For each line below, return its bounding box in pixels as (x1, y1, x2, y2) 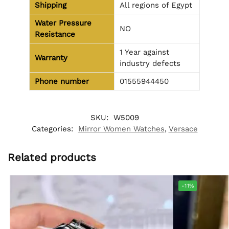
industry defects (120, 58, 180, 68)
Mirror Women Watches (78, 124, 165, 134)
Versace (168, 124, 198, 134)
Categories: (31, 124, 76, 134)
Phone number (35, 76, 89, 86)
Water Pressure (35, 18, 91, 28)
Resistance (35, 29, 75, 39)
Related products (8, 151, 96, 164)
